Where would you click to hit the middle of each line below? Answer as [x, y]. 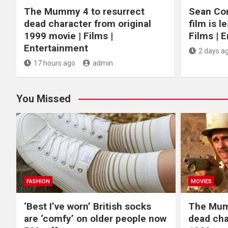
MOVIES [201, 181]
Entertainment [56, 48]
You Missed [44, 99]
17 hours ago [54, 63]
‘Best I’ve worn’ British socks [88, 206]
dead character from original [88, 24]
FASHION [38, 181]
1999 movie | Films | [68, 36]
